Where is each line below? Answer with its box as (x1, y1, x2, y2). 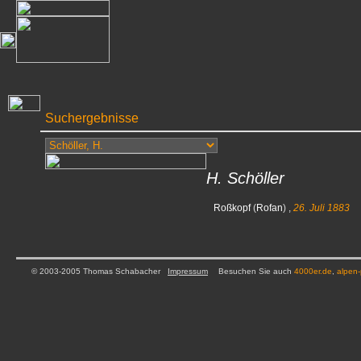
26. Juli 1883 (293, 202, 350, 214)
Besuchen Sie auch (218, 267, 294, 276)
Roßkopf (214, 202, 251, 214)
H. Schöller (206, 169, 284, 187)
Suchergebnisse (45, 111, 139, 125)
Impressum (168, 267, 208, 276)
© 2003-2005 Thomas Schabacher (31, 267, 168, 276)
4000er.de (294, 267, 332, 276)
